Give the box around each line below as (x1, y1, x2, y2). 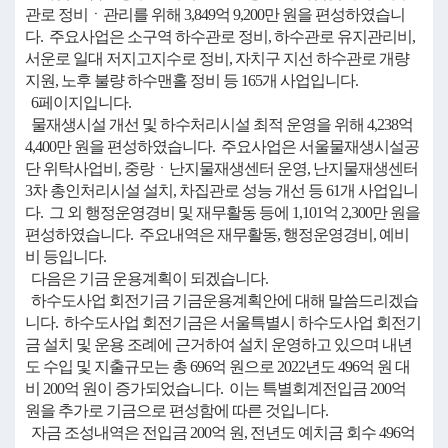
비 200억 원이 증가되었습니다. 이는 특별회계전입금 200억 (25, 380, 406, 397)
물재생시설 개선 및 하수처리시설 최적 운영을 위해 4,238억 (25, 116, 413, 133)
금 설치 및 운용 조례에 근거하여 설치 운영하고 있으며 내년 (25, 336, 412, 353)
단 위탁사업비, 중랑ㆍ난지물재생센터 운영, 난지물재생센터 (25, 160, 418, 177)
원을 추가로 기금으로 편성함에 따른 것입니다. (25, 402, 328, 419)
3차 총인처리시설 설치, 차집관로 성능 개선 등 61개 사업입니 (25, 182, 418, 199)
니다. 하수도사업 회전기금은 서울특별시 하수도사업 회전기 (25, 314, 421, 331)
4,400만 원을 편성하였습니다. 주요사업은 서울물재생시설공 (25, 138, 419, 155)
